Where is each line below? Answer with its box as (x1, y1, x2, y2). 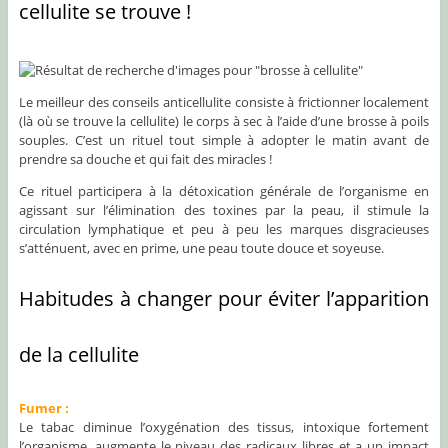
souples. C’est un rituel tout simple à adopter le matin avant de (18, 131, 430, 150)
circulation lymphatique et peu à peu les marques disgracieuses (18, 220, 430, 239)
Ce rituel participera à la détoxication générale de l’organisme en (18, 182, 430, 201)
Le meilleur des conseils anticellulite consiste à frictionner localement (18, 93, 430, 112)
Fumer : (18, 399, 69, 418)
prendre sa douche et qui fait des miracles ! (18, 150, 272, 169)
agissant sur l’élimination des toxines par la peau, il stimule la (18, 201, 430, 220)
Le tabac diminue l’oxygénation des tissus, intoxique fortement (18, 418, 430, 437)
